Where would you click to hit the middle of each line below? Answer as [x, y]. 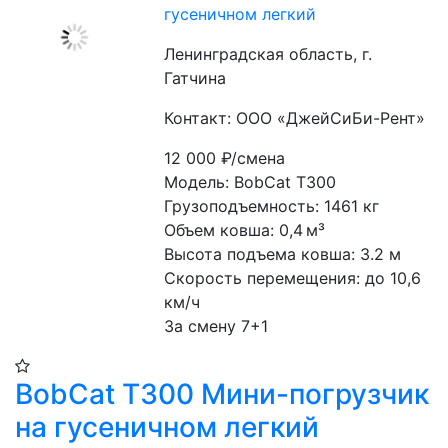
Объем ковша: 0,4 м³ [245, 230]
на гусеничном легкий [167, 427]
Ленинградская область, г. [268, 54]
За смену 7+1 [216, 326]
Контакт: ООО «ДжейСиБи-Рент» [295, 118]
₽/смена [253, 158]
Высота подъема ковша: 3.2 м [283, 254]
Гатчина [195, 78]
